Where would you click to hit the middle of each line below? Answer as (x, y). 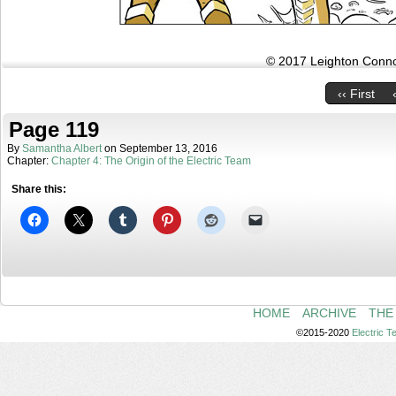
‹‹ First (356, 94)
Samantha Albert (62, 148)
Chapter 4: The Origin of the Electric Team (151, 161)
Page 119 (54, 129)
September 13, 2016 (168, 148)
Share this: (39, 189)
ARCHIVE (329, 313)
